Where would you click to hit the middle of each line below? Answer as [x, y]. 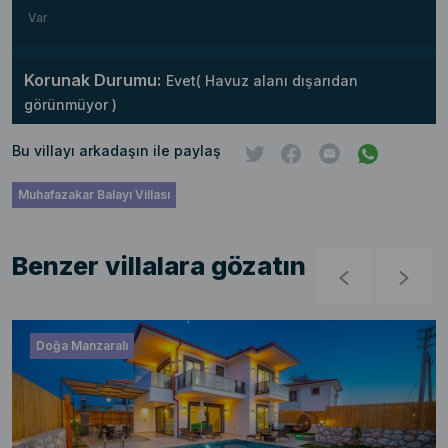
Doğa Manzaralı [82, 346]
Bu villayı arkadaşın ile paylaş [116, 151]
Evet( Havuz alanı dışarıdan [262, 81]
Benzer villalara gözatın [159, 266]
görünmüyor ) [70, 105]
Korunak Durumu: [92, 80]
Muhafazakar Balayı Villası [94, 195]
